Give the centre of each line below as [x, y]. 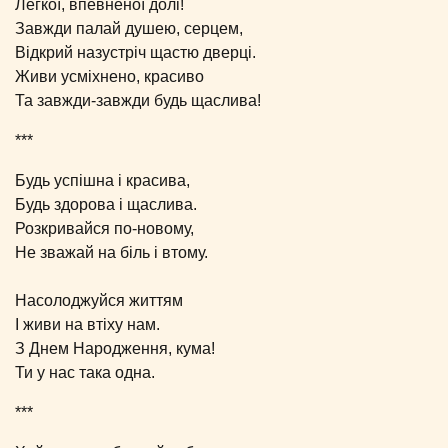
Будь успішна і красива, [102, 180]
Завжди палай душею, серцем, [129, 28]
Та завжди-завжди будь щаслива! [138, 100]
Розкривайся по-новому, [104, 228]
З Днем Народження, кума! [115, 348]
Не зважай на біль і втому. [111, 252]
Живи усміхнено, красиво [109, 76]
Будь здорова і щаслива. [106, 204]
